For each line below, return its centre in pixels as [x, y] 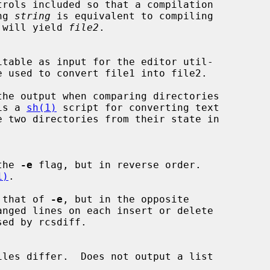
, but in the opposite [126, 199]
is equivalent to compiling [132, 16]
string [33, 16]
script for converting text [138, 107]
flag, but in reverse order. [117, 165]
